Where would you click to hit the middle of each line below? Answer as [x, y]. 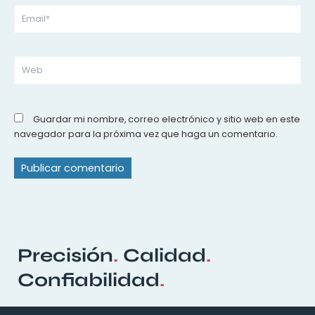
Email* [27, 10]
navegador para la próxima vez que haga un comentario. [146, 134]
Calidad [162, 256]
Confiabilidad [89, 280]
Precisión [65, 256]
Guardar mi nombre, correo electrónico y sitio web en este [167, 119]
